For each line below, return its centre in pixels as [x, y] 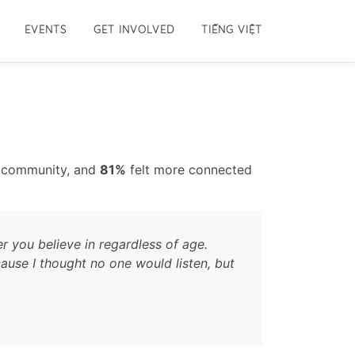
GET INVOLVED [134, 29]
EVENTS [46, 29]
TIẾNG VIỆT [232, 29]
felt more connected [189, 170]
